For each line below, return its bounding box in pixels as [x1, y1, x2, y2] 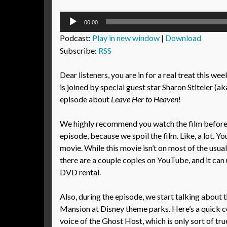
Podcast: [60, 33, 92, 43]
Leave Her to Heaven [111, 94, 178, 104]
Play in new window [92, 33, 160, 43]
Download [165, 33, 201, 43]
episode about [60, 94, 111, 104]
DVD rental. [60, 167, 101, 177]
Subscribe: [60, 46, 98, 55]
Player [59, 24, 82, 34]
